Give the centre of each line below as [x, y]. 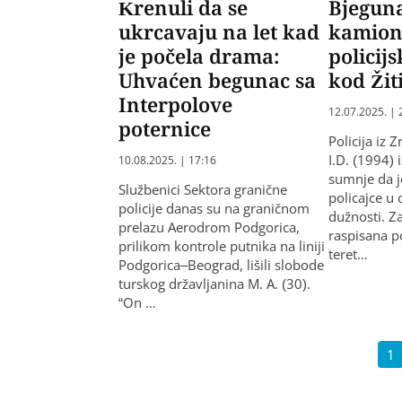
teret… [349, 254]
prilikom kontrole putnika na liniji [222, 246]
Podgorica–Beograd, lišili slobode [221, 265]
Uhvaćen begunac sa [217, 80]
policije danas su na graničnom [214, 209]
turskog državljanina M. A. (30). [214, 284]
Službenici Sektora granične [203, 190]
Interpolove [175, 105]
